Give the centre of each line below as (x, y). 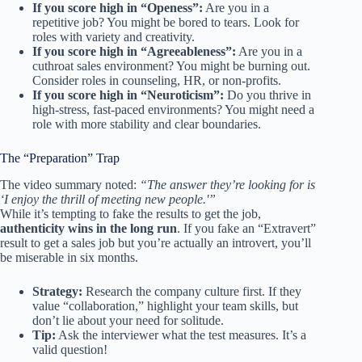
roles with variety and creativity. (114, 37)
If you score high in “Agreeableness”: (134, 52)
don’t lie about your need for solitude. (128, 321)
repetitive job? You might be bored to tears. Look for (166, 23)
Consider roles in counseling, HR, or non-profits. (157, 81)
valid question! (70, 350)
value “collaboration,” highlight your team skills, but (165, 306)
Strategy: (57, 292)
